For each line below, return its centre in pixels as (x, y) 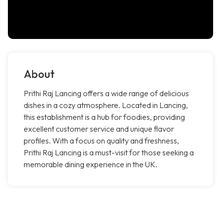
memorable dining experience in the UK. (91, 165)
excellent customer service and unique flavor (99, 129)
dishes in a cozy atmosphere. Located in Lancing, (106, 105)
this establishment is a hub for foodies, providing (104, 117)
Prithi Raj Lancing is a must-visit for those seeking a (109, 153)
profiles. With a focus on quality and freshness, (101, 141)
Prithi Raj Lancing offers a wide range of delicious (106, 93)
